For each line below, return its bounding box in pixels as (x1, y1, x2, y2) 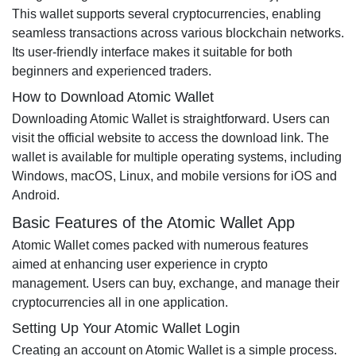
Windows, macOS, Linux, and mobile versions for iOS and (12, 169, 337, 183)
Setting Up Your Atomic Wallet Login (12, 320, 240, 336)
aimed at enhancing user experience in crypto (12, 257, 268, 271)
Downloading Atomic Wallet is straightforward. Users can (12, 112, 330, 126)
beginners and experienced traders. (12, 64, 211, 78)
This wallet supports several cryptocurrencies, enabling (12, 7, 321, 21)
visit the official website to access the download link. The (12, 131, 329, 145)
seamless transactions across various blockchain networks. (12, 26, 344, 40)
